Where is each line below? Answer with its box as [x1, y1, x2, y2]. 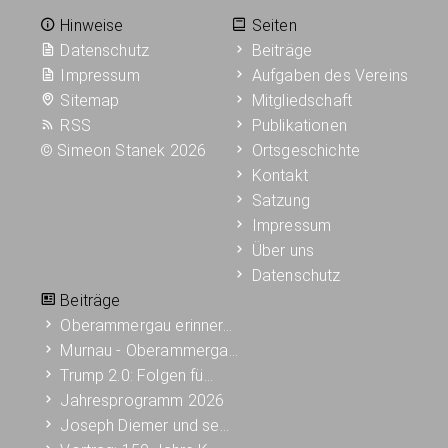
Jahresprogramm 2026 [60, 390, 225, 410]
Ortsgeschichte [251, 140, 361, 160]
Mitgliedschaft [251, 90, 353, 110]
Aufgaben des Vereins [251, 65, 408, 85]
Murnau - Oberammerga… [60, 340, 238, 360]
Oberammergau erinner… [60, 315, 232, 335]
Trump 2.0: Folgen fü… [60, 365, 213, 385]
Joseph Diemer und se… [60, 415, 229, 435]
